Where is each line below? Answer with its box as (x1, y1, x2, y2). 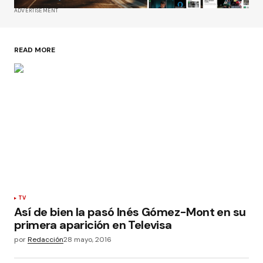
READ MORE (14, 45, 55, 55)
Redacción (28, 234, 63, 244)
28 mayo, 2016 (63, 234, 112, 244)
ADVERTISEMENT (14, 6, 59, 14)
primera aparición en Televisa (14, 217, 172, 232)
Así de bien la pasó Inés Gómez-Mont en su (14, 204, 246, 220)
